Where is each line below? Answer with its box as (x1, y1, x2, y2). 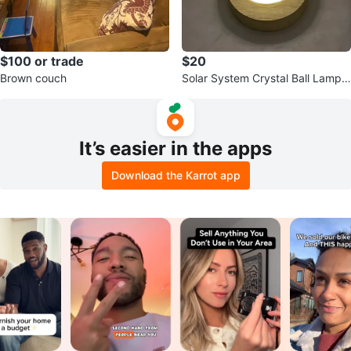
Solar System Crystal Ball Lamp (182, 71, 342, 85)
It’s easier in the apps (79, 137, 272, 160)
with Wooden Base (182, 87, 276, 100)
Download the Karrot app (110, 168, 241, 182)
